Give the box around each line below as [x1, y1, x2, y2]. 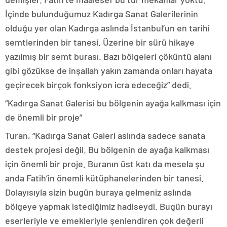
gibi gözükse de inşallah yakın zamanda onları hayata [5, 65, 212, 77]
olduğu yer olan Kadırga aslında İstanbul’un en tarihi [5, 22, 210, 34]
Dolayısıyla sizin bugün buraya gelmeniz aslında [5, 186, 191, 198]
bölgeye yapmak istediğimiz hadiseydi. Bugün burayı [5, 201, 212, 212]
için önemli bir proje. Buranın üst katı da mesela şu [5, 158, 205, 170]
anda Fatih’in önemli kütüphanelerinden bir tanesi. [5, 172, 204, 184]
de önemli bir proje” [5, 111, 82, 123]
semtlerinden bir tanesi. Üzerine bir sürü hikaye [5, 36, 195, 48]
